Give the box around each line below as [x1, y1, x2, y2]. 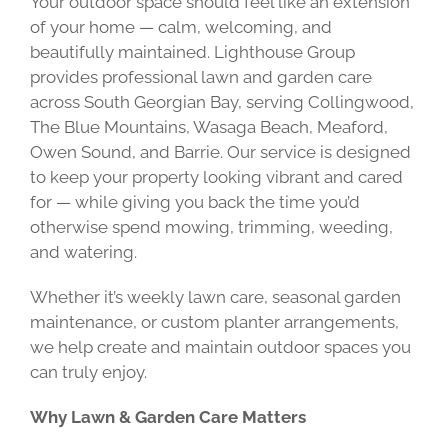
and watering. [29, 242, 137, 262]
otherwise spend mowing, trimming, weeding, [29, 217, 393, 237]
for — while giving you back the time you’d [29, 192, 360, 212]
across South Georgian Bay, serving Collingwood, [29, 92, 414, 112]
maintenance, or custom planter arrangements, [29, 312, 399, 332]
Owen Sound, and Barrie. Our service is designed [29, 142, 411, 162]
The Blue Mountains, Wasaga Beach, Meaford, [29, 117, 388, 137]
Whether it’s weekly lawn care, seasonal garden [29, 287, 401, 307]
